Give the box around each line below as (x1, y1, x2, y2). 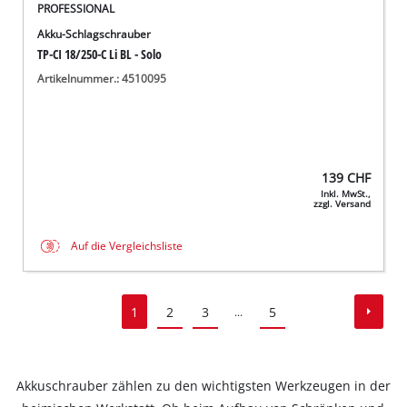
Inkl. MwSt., (320, 187, 371, 200)
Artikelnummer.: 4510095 (37, 71, 167, 85)
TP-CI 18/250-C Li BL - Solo (37, 45, 163, 64)
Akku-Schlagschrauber (37, 27, 152, 42)
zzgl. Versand (313, 197, 371, 210)
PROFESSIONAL (37, 2, 115, 16)
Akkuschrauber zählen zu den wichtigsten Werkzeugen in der (15, 377, 391, 395)
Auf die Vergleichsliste (71, 239, 184, 253)
